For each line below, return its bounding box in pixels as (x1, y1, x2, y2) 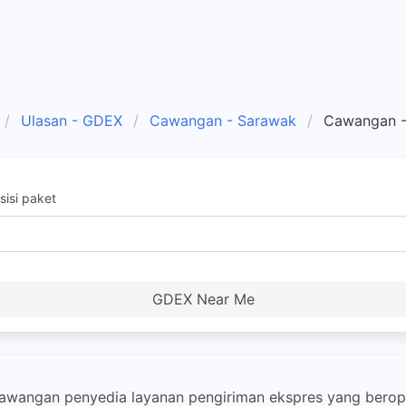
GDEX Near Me (151, 290, 255, 308)
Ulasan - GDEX (21, 111, 122, 130)
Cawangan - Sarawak (150, 111, 296, 130)
